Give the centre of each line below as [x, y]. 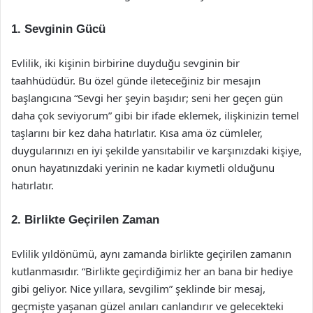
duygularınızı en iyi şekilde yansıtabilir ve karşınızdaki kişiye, [156, 150]
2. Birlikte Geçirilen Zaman [85, 220]
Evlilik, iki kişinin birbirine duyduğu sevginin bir [125, 63]
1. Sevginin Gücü [58, 29]
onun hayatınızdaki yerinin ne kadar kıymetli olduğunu [143, 168]
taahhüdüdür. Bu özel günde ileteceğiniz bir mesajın [136, 80]
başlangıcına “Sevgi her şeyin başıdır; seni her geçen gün [147, 98]
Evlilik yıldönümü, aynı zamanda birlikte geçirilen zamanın [151, 254]
